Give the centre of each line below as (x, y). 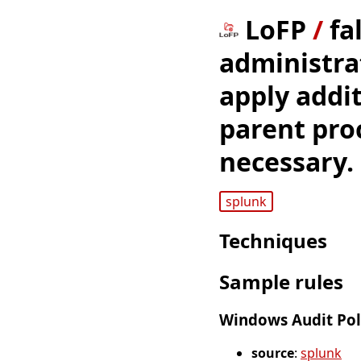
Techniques (273, 241)
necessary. (286, 162)
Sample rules (281, 282)
